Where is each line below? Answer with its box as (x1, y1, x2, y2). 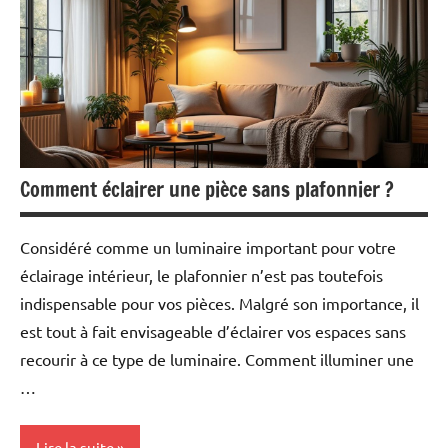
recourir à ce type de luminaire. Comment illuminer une (20, 349, 414, 370)
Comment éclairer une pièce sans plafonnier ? (20, 175, 394, 205)
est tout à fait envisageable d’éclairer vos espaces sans (20, 321, 406, 342)
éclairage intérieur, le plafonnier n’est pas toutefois (20, 265, 383, 286)
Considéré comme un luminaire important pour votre (20, 237, 396, 258)
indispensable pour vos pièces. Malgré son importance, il (20, 293, 419, 314)
